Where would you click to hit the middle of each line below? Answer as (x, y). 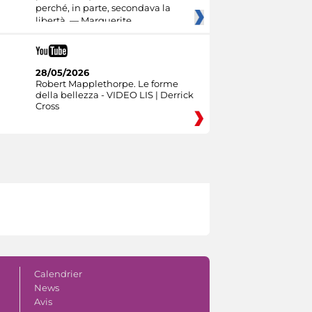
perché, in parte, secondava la (103, 7)
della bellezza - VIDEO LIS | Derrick (114, 94)
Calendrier (58, 273)
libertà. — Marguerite (83, 20)
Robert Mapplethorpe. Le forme (107, 83)
